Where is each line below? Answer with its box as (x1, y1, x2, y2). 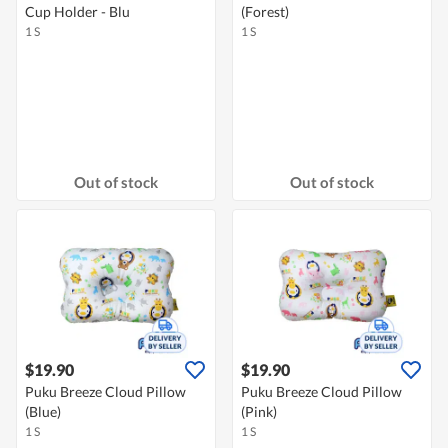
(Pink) (241, 403, 277, 421)
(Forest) (241, 3, 289, 21)
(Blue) (25, 403, 61, 421)
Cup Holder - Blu (25, 3, 130, 21)
